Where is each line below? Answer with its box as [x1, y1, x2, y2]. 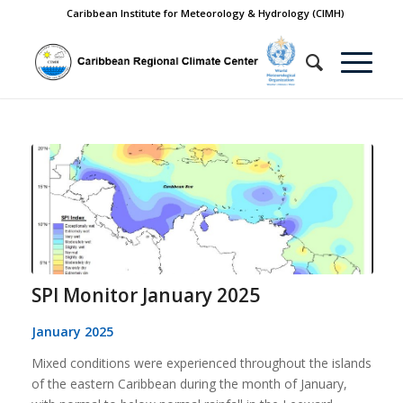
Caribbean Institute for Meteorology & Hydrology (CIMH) [67, 6, 345, 20]
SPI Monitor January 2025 [31, 282, 260, 308]
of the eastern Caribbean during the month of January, [31, 374, 347, 392]
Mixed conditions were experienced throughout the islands [31, 354, 372, 372]
